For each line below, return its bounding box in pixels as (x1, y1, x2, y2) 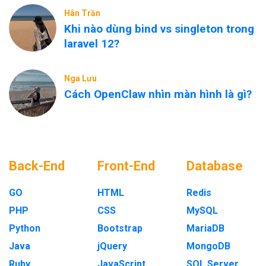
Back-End (9, 159, 65, 173)
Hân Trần (64, 8, 100, 18)
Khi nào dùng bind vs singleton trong (64, 22, 254, 36)
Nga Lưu (64, 74, 97, 83)
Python (9, 223, 40, 234)
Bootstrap (97, 223, 143, 234)
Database (186, 159, 243, 173)
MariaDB (186, 223, 224, 234)
